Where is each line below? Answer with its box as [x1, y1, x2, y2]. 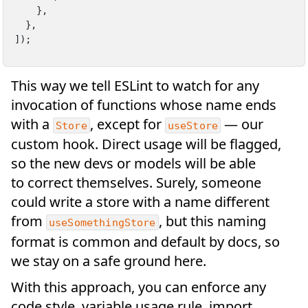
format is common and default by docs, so [11, 232, 280, 251]
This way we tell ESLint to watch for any [11, 76, 259, 95]
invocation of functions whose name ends [11, 95, 276, 114]
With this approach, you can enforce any [11, 277, 266, 296]
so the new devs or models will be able [11, 154, 256, 173]
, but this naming [158, 212, 266, 231]
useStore [167, 119, 218, 132]
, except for [89, 114, 165, 133]
